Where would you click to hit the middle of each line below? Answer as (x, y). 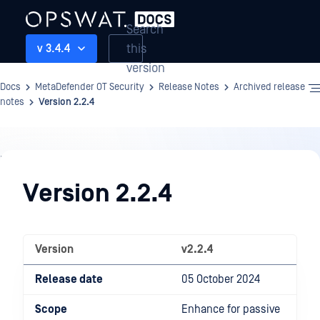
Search (145, 29)
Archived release (269, 87)
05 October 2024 (221, 279)
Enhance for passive (231, 309)
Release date (69, 279)
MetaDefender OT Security (90, 87)
